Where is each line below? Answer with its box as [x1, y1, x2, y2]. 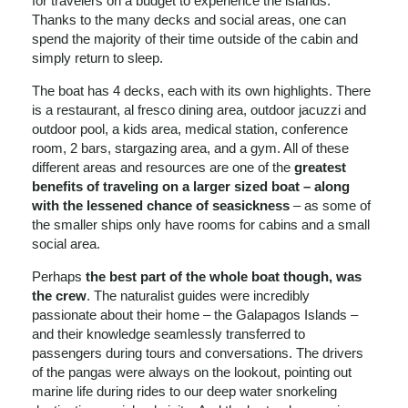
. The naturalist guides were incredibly [87, 288, 310, 304]
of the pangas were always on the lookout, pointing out [32, 364, 352, 381]
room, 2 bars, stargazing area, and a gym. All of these [32, 140, 349, 157]
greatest [294, 159, 346, 176]
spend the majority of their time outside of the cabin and [32, 31, 358, 47]
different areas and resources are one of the [32, 159, 294, 176]
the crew [32, 288, 87, 304]
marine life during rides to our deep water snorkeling [32, 383, 337, 400]
